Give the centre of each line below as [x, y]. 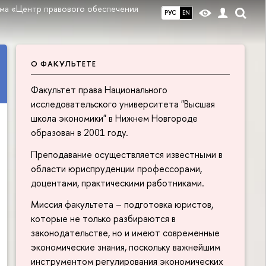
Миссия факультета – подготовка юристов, [122, 205]
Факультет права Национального [99, 89]
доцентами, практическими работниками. [118, 183]
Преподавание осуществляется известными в [127, 154]
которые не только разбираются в [103, 219]
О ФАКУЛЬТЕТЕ [64, 64]
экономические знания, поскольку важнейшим [126, 247]
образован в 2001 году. [80, 132]
